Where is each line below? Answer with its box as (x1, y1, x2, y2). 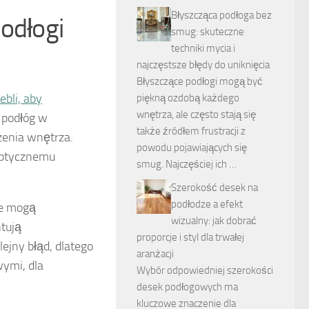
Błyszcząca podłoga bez (171, 9, 272, 21)
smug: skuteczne (171, 26, 244, 38)
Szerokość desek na (171, 181, 258, 194)
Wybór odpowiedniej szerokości (137, 264, 273, 277)
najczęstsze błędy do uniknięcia (137, 59, 270, 71)
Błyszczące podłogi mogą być (137, 75, 263, 88)
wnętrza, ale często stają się (137, 108, 256, 121)
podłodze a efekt (171, 198, 243, 210)
